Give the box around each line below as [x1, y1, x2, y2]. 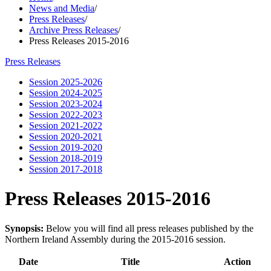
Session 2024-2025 [29, 88, 102, 98]
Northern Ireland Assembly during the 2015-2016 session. [5, 233, 226, 244]
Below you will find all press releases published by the [44, 223, 253, 233]
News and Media [29, 3, 94, 13]
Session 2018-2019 [29, 153, 102, 163]
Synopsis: [5, 223, 44, 233]
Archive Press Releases [29, 25, 118, 35]
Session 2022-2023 [29, 109, 102, 120]
